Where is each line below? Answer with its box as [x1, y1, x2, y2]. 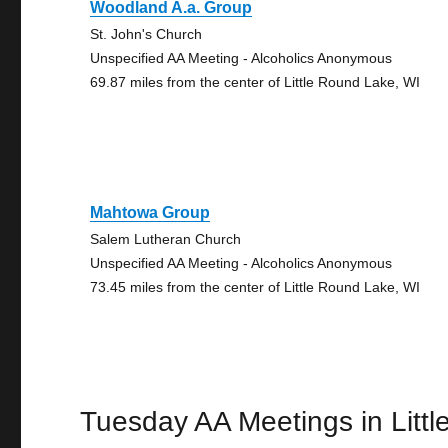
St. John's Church [90, 26, 203, 42]
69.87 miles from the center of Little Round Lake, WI [90, 74, 421, 90]
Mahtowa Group [90, 204, 211, 221]
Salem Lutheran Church [90, 231, 242, 247]
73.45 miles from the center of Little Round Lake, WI [90, 279, 421, 295]
